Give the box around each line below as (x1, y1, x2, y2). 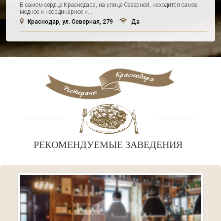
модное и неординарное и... (20, 8, 92, 16)
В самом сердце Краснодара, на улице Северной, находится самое (20, 1, 197, 9)
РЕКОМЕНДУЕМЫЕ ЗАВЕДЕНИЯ (34, 139, 183, 150)
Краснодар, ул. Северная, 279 (26, 18, 113, 26)
